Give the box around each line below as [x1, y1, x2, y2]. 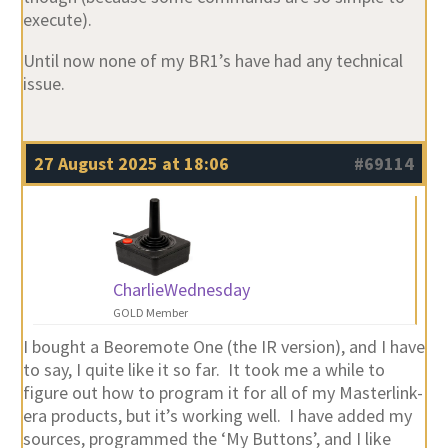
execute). [22, 7, 92, 31]
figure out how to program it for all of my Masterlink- [22, 381, 423, 405]
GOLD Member [112, 305, 188, 321]
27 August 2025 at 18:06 [33, 151, 229, 175]
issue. [22, 71, 65, 95]
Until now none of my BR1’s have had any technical [22, 48, 403, 72]
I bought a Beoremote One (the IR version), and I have [22, 335, 425, 359]
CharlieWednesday [112, 278, 250, 302]
